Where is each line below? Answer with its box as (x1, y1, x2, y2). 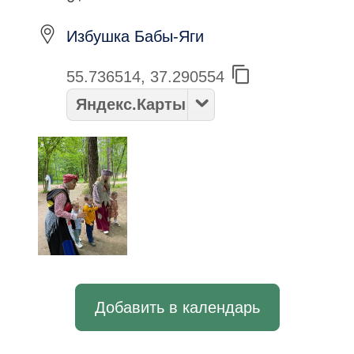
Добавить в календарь (94, 298, 260, 316)
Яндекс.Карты (75, 95, 186, 113)
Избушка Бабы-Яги (66, 28, 205, 46)
